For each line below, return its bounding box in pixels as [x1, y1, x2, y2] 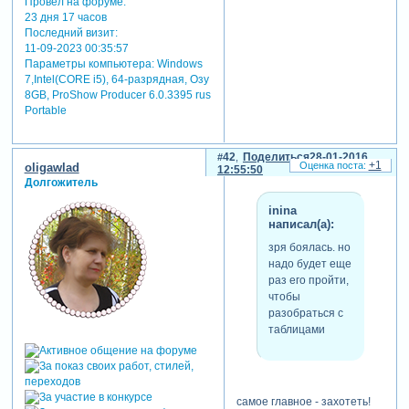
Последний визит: [24, 26, 118, 40]
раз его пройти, [267, 274, 349, 288]
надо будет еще [267, 257, 351, 271]
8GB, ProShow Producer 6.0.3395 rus [24, 89, 211, 102]
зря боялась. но [267, 241, 351, 255]
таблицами [267, 323, 325, 337]
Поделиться [242, 150, 309, 163]
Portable [24, 104, 67, 118]
